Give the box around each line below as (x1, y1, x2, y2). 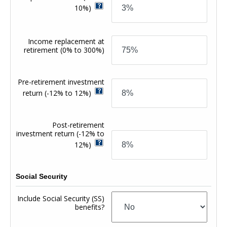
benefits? (75, 202, 105, 212)
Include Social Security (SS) (17, 193, 105, 203)
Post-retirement (52, 120, 105, 130)
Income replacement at (28, 36, 105, 46)
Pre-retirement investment (18, 77, 105, 87)
